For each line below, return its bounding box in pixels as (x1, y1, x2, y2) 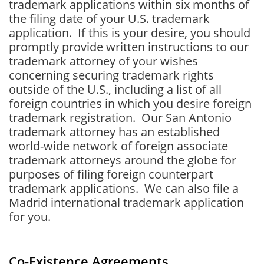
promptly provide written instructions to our (9, 39, 249, 55)
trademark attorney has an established (9, 124, 220, 140)
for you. (9, 209, 51, 225)
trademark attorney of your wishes (9, 53, 198, 69)
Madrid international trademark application (9, 194, 244, 210)
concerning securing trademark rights (9, 67, 214, 83)
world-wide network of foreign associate (9, 138, 228, 154)
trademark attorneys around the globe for (9, 152, 236, 168)
